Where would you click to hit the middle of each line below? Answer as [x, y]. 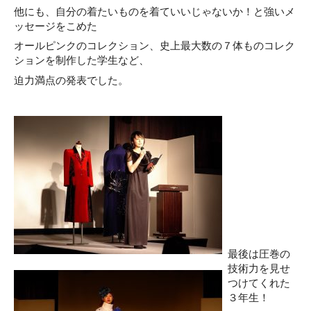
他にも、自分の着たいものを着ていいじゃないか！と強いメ [154, 11]
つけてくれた [259, 283]
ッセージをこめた [56, 26]
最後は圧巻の [259, 253]
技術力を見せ [259, 268]
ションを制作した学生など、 [82, 60]
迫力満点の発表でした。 [71, 81]
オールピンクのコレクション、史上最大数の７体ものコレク [154, 46]
